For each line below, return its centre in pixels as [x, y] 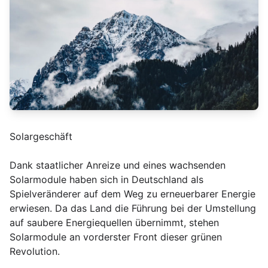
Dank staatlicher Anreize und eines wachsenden [118, 165]
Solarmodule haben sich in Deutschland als [106, 180]
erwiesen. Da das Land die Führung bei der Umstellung [133, 208]
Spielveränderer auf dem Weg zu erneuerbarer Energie [133, 194]
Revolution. [35, 252]
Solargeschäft [41, 137]
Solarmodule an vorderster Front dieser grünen [116, 237]
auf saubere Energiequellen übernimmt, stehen [114, 223]
